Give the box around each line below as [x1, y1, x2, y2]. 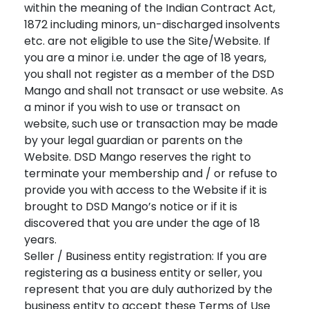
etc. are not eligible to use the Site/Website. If [24, 33, 270, 49]
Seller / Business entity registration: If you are [24, 248, 267, 264]
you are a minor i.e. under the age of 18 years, [24, 50, 266, 66]
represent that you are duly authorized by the [24, 281, 272, 297]
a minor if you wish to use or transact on [24, 99, 240, 115]
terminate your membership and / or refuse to [24, 166, 277, 181]
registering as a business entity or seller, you [24, 265, 262, 281]
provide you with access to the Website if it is [24, 182, 267, 198]
